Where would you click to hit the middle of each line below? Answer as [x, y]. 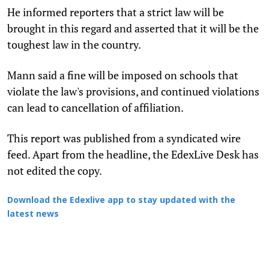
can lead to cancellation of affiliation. [95, 107]
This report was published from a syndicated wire [124, 138]
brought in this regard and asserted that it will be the [133, 28]
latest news [33, 214]
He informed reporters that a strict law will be [116, 12]
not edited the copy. [55, 170]
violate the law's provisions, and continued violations [133, 91]
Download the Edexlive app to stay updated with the [121, 201]
